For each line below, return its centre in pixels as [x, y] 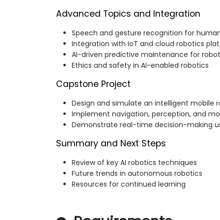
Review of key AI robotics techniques [134, 163]
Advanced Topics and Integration [128, 14]
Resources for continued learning [129, 184]
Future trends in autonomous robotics [137, 174]
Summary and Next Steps [111, 144]
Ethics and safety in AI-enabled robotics [140, 66]
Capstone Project [93, 84]
